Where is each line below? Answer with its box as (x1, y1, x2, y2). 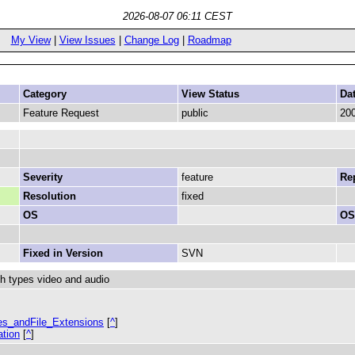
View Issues (59, 34, 116, 46)
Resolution (23, 190, 76, 202)
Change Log (124, 34, 179, 46)
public (181, 107, 208, 119)
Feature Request (23, 107, 99, 119)
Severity (23, 171, 63, 183)
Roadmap (187, 34, 231, 46)
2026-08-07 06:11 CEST (122, 10, 232, 22)
